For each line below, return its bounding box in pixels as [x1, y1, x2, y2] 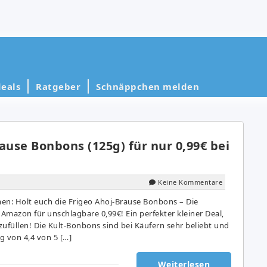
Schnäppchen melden [96, 80, 199, 92]
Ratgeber [36, 80, 80, 92]
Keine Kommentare [158, 177, 222, 187]
